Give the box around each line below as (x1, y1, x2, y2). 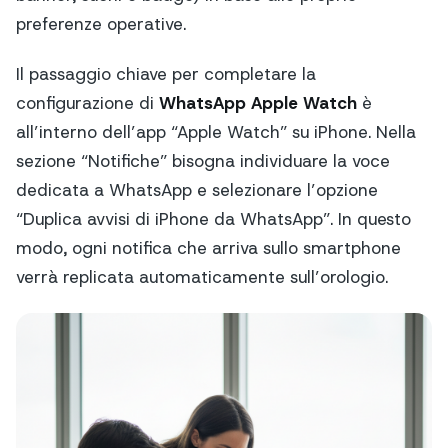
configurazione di (16, 91, 159, 114)
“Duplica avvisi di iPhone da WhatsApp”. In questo (16, 207, 411, 230)
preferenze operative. (16, 12, 186, 35)
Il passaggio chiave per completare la (16, 62, 316, 85)
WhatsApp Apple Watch (159, 91, 357, 114)
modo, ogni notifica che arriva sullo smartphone (16, 236, 401, 259)
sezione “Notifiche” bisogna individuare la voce (16, 149, 390, 172)
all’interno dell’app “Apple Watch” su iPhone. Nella (16, 120, 416, 143)
